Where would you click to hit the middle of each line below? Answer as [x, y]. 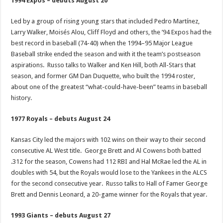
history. [22, 98]
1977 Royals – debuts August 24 [61, 119]
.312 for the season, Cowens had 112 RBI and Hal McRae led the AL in [109, 162]
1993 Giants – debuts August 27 [61, 215]
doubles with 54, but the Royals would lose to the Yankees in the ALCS [109, 172]
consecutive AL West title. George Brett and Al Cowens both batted [106, 151]
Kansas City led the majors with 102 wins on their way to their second [109, 140]
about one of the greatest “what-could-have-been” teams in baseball [109, 87]
